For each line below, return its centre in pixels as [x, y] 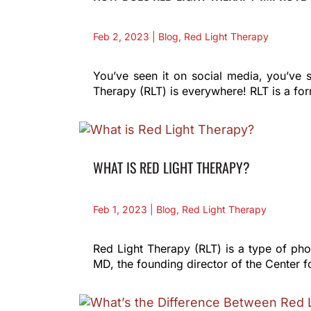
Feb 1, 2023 [120, 209]
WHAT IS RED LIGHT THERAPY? [172, 167]
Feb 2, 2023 [121, 36]
